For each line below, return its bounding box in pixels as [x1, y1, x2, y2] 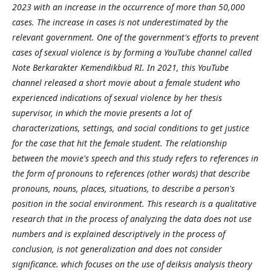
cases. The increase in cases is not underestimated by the [12, 16, 228, 28]
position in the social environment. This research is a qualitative [12, 197, 256, 209]
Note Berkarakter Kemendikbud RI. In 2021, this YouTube [12, 61, 229, 73]
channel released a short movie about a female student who [12, 76, 240, 88]
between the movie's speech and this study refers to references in [12, 152, 258, 164]
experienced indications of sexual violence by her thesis [12, 91, 222, 103]
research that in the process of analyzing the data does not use [12, 212, 252, 224]
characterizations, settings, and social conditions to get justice [12, 122, 249, 134]
